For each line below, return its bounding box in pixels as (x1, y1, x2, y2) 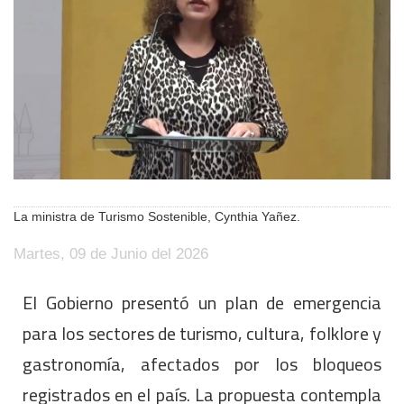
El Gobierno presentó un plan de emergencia (23, 285, 381, 319)
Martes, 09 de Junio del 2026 (14, 244, 208, 262)
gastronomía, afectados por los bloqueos (23, 346, 381, 381)
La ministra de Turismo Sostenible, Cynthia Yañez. (14, 208, 300, 224)
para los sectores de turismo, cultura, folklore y (23, 316, 381, 350)
